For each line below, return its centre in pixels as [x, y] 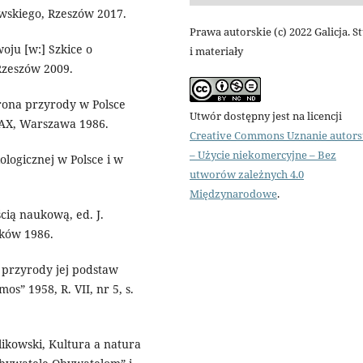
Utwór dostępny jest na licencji [266, 116]
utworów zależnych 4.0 [247, 175]
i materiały [216, 51]
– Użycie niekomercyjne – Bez [263, 155]
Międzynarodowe [233, 194]
